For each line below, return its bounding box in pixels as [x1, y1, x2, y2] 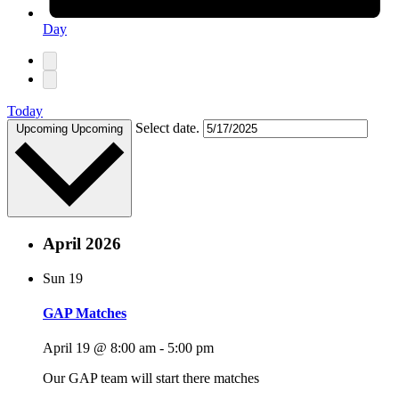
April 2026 [43, 234, 121, 254]
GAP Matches [43, 305, 126, 322]
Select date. [135, 119, 203, 135]
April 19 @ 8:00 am [43, 340, 156, 356]
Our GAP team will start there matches [43, 370, 259, 387]
